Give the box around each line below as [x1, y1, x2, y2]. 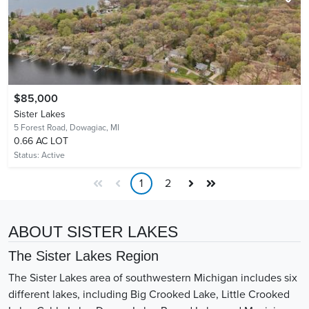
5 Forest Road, [14, 122, 70, 132]
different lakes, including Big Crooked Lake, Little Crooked [8, 287, 290, 301]
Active [41, 150, 65, 160]
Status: [14, 150, 41, 160]
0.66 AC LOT [14, 134, 68, 147]
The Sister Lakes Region [8, 248, 159, 263]
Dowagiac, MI [70, 122, 119, 132]
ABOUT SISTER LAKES [8, 222, 178, 241]
